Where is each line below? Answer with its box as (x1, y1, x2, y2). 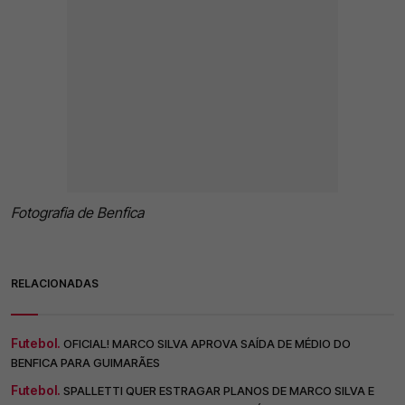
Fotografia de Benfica (11, 203, 144, 222)
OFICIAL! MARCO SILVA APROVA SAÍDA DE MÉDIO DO (63, 336, 351, 352)
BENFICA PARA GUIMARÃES (11, 355, 160, 371)
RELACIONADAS (11, 277, 99, 291)
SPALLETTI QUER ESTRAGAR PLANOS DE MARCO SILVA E (63, 383, 374, 399)
